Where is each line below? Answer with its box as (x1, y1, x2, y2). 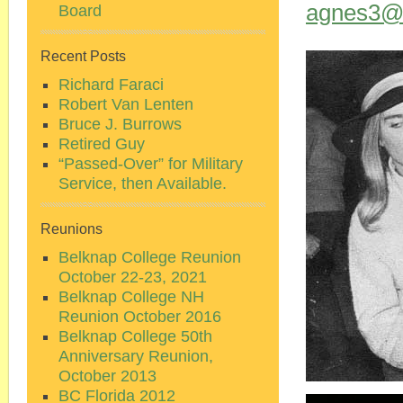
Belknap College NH (58, 288, 204, 306)
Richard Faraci (58, 76, 164, 94)
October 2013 (58, 367, 157, 385)
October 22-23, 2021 (58, 268, 207, 286)
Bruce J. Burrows (58, 115, 182, 133)
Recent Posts (40, 49, 126, 64)
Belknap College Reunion (58, 248, 241, 266)
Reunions (40, 221, 103, 237)
